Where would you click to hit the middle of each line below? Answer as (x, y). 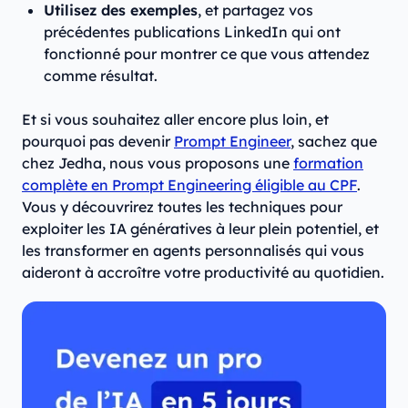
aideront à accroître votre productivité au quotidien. (203, 272)
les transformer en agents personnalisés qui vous (193, 250)
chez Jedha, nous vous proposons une (158, 163)
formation (328, 163)
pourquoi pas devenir (98, 141)
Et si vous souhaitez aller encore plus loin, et (175, 119)
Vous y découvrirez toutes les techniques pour (182, 206)
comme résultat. (101, 75)
